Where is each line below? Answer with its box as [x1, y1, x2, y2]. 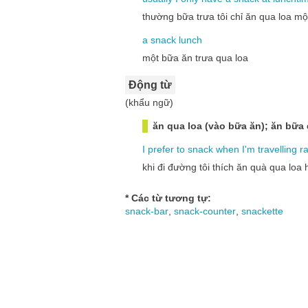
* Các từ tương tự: [125, 192, 211, 203]
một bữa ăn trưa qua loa [142, 52, 248, 63]
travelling [258, 144, 297, 155]
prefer [148, 144, 174, 155]
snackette [241, 206, 283, 217]
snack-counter [174, 206, 236, 217]
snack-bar [125, 206, 168, 217]
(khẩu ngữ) [125, 97, 173, 108]
